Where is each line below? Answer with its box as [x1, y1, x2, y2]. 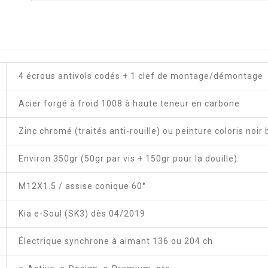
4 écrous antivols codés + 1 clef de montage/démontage [19, 71, 263, 81]
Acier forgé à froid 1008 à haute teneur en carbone [19, 98, 240, 108]
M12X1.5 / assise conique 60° [19, 181, 146, 191]
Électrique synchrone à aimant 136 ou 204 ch [19, 236, 213, 246]
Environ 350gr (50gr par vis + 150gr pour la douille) [19, 153, 237, 163]
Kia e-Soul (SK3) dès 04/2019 [19, 208, 145, 218]
